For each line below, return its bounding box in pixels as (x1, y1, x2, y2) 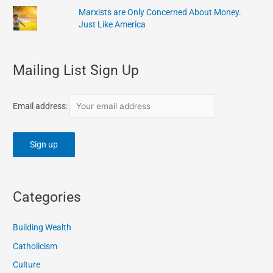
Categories (13, 188, 82, 206)
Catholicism (13, 241, 58, 251)
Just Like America (79, 19, 146, 29)
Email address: (13, 101, 70, 111)
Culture (13, 259, 41, 269)
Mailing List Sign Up (13, 61, 140, 79)
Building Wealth (13, 222, 72, 233)
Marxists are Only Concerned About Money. (79, 7, 242, 17)
